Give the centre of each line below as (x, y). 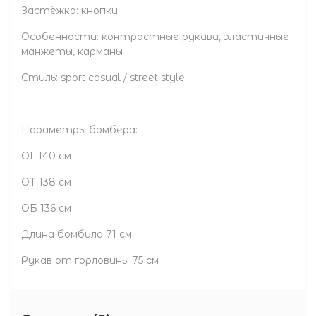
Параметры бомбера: (79, 129)
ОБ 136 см (46, 208)
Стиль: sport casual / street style (103, 77)
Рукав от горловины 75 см (90, 260)
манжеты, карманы (72, 51)
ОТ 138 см (46, 182)
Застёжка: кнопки (69, 10)
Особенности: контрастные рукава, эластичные (155, 36)
